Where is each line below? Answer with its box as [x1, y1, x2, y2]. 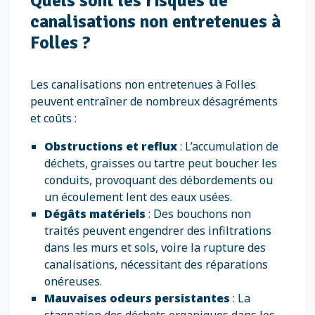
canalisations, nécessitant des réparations [44, 257, 268, 272]
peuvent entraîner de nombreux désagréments [30, 94, 278, 109]
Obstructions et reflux [44, 139, 177, 154]
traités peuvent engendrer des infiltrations [44, 223, 271, 238]
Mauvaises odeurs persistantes [44, 290, 230, 306]
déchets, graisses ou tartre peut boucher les [44, 155, 277, 171]
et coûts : [30, 110, 77, 126]
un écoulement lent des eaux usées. [44, 189, 232, 205]
